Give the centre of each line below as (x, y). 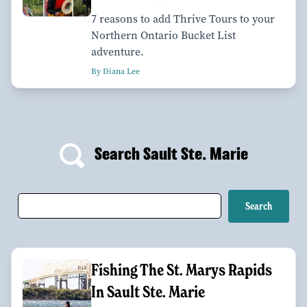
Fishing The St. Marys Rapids (182, 269)
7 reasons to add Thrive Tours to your (183, 19)
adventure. (118, 51)
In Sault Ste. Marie (148, 291)
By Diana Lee (115, 71)
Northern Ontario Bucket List (163, 35)
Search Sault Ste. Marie (169, 154)
